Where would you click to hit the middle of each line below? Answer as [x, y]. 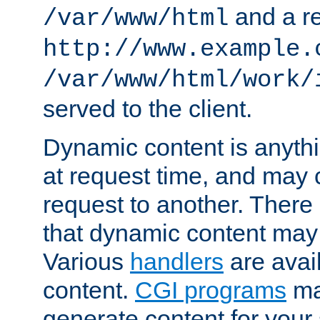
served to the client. [147, 108]
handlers [177, 261]
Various [86, 261]
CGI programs [211, 290]
